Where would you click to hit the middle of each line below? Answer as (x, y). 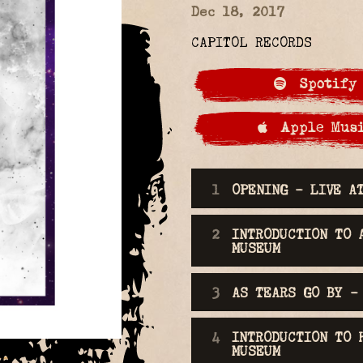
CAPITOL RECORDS (252, 43)
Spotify (322, 84)
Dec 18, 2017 (238, 12)
